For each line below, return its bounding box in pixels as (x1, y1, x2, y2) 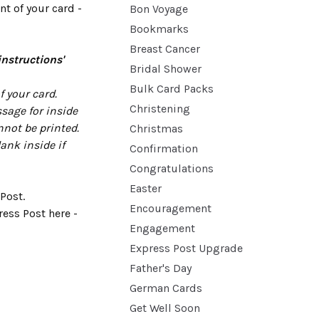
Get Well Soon (130, 301, 200, 315)
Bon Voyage (130, 2, 188, 16)
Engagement (130, 221, 195, 235)
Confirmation (130, 142, 198, 155)
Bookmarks (130, 22, 189, 36)
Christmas (130, 122, 183, 135)
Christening (130, 102, 190, 115)
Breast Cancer (130, 42, 200, 56)
